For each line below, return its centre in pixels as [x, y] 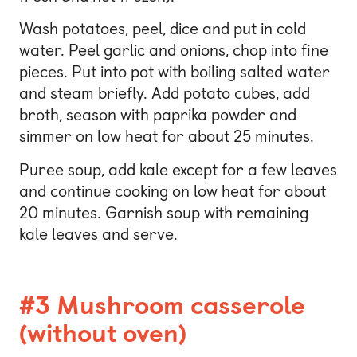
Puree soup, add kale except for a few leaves [178, 169]
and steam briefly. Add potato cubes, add [165, 94]
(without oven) [103, 333]
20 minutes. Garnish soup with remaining [164, 212]
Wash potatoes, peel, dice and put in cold [163, 29]
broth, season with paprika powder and [158, 115]
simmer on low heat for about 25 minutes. [167, 137]
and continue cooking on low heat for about [173, 191]
